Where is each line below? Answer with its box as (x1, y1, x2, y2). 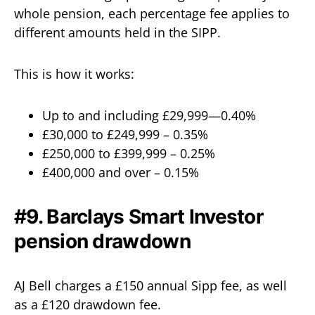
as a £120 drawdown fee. (14, 296, 161, 313)
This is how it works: (14, 65, 134, 82)
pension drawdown (14, 229, 191, 253)
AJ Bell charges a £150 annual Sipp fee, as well (14, 277, 287, 294)
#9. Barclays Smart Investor (14, 205, 264, 229)
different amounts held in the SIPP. (14, 24, 221, 41)
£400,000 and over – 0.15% (42, 164, 199, 181)
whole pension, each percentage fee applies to (14, 5, 290, 22)
